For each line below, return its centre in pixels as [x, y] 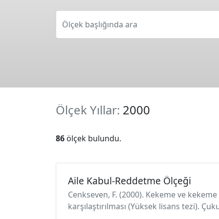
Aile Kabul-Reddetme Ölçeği [130, 181]
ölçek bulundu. [93, 138]
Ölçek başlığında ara [100, 24]
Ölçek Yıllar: [89, 110]
